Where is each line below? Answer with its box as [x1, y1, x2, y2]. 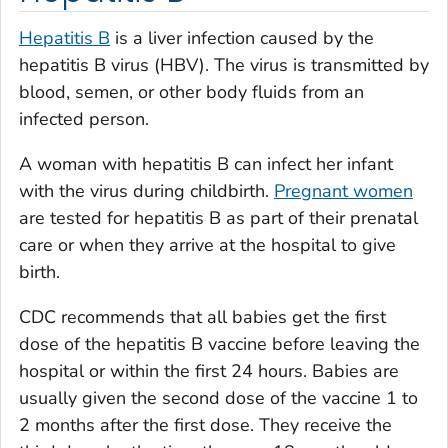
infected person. [19, 107, 149, 132]
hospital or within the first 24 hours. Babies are [19, 359, 399, 384]
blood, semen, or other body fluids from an [19, 80, 364, 105]
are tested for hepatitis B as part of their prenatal [19, 206, 418, 231]
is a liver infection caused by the [110, 26, 374, 51]
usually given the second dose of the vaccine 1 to [19, 386, 418, 411]
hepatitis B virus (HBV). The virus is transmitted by [19, 53, 429, 78]
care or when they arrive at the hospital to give [19, 233, 396, 258]
